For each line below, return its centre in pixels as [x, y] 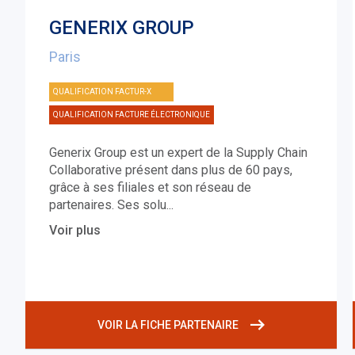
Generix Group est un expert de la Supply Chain [179, 153]
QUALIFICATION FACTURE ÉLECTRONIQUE [132, 115]
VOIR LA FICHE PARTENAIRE [168, 325]
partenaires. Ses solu [108, 205]
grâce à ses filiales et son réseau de [151, 188]
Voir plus [75, 231]
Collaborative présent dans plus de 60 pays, [171, 170]
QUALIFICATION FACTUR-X [103, 92]
